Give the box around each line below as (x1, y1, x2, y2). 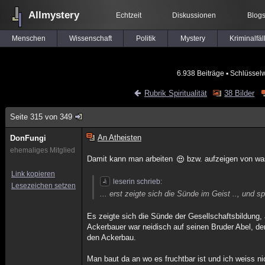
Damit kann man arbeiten (87, 154, 176, 163)
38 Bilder (224, 89, 255, 98)
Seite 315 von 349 (10, 112, 72, 121)
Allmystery (28, 9, 79, 21)
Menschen (11, 34, 46, 43)
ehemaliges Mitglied (10, 146, 75, 154)
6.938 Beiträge (176, 69, 224, 77)
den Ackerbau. (87, 233, 137, 242)
